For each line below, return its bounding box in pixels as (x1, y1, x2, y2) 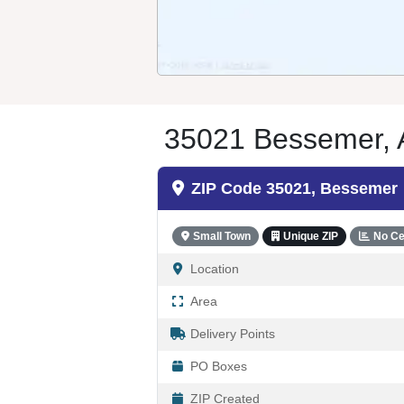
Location (190, 262, 239, 276)
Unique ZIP (282, 229, 338, 243)
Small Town (192, 229, 251, 243)
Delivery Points (190, 327, 275, 341)
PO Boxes (190, 360, 247, 373)
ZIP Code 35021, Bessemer (191, 179, 398, 197)
